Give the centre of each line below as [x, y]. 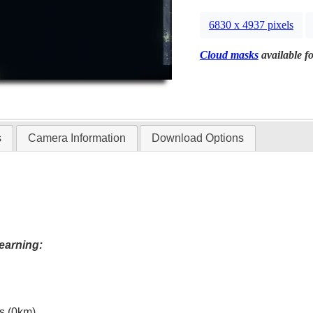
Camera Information [77, 138]
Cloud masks [229, 55]
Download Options [197, 138]
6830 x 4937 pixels [251, 25]
